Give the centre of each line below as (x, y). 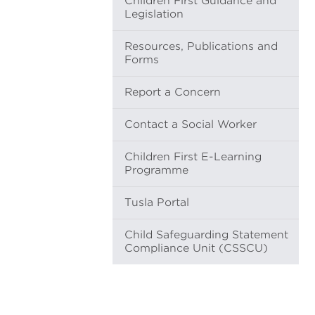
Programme (156, 170)
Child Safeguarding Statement (206, 235)
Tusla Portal (157, 202)
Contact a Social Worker (191, 124)
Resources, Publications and (201, 46)
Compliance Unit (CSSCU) (196, 248)
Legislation (154, 14)
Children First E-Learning (193, 157)
